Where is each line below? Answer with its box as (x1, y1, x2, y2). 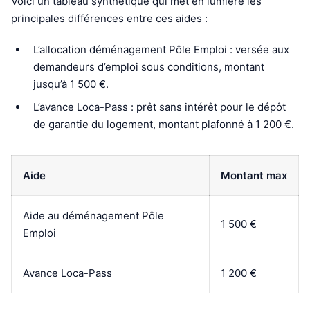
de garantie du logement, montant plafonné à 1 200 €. (33, 117, 294, 131)
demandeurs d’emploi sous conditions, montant (33, 60, 264, 73)
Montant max (221, 168, 287, 182)
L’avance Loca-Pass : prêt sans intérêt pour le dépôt (33, 100, 286, 113)
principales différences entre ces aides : (11, 11, 208, 25)
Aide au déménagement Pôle (23, 208, 164, 222)
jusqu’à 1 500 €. (33, 77, 109, 91)
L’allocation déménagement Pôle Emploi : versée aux (33, 42, 289, 56)
